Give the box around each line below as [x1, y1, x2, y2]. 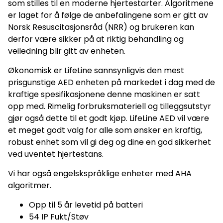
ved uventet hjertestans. [8, 148, 104, 160]
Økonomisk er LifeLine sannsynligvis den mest [8, 64, 184, 76]
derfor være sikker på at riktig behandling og [8, 33, 184, 45]
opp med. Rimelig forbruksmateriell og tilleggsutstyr [8, 100, 211, 112]
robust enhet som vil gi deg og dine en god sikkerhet [8, 136, 211, 148]
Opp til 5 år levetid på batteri [29, 199, 143, 211]
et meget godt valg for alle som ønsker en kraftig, [8, 124, 202, 136]
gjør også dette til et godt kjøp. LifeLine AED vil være [8, 112, 209, 124]
